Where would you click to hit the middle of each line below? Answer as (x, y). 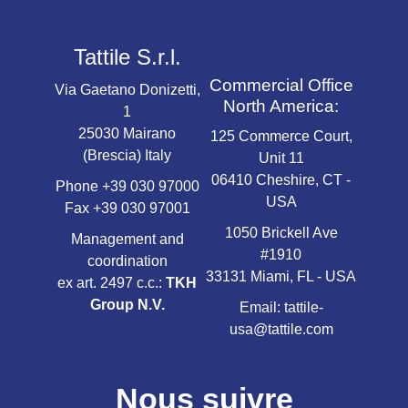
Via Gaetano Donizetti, (127, 90)
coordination (127, 261)
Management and (127, 239)
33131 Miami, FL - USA (281, 276)
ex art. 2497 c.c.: (112, 283)
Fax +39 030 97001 (127, 208)
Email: (261, 307)
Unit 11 (281, 158)
